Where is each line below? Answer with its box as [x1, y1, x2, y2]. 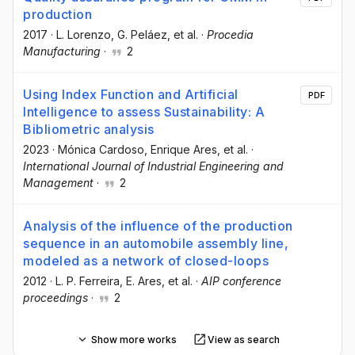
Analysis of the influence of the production [23, 218, 293, 235]
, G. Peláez [111, 27, 167, 41]
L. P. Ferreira [55, 274, 120, 288]
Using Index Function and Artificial [23, 86, 239, 102]
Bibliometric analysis [23, 120, 155, 137]
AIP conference [201, 274, 281, 288]
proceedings [23, 291, 88, 305]
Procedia [207, 27, 254, 41]
